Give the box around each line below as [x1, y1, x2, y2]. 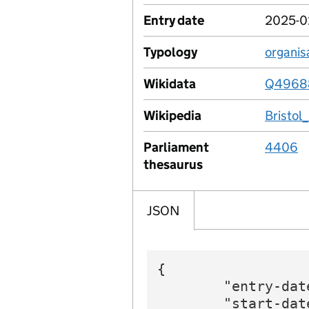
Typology [143, 44, 197, 60]
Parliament [143, 139, 209, 155]
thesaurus [143, 157, 203, 172]
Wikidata [143, 76, 196, 92]
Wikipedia [143, 108, 201, 123]
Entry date [143, 12, 204, 28]
